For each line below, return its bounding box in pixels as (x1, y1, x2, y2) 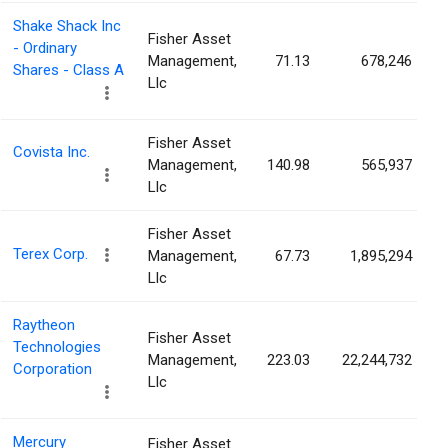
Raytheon (13, 316, 75, 335)
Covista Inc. (13, 143, 90, 162)
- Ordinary (13, 39, 77, 58)
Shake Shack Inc (13, 17, 121, 36)
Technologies (13, 338, 101, 357)
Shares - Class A (13, 61, 124, 80)
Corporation (13, 360, 92, 379)
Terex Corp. (13, 245, 88, 264)
